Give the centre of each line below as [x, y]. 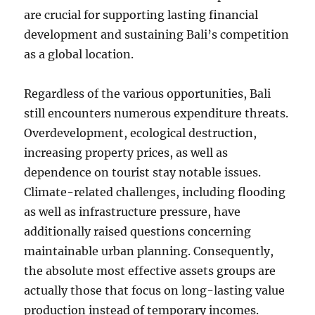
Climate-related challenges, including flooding [155, 192]
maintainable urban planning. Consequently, [149, 251]
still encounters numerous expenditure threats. [156, 113]
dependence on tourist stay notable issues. [143, 172]
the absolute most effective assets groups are [150, 271]
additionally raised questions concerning [138, 231]
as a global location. [79, 54]
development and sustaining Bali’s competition [157, 34]
